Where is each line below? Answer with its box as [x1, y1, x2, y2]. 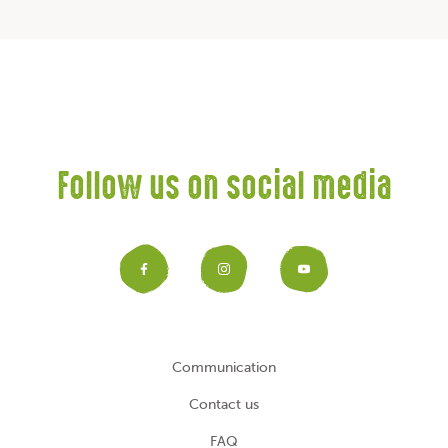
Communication [172, 360, 276, 376]
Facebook [119, 253, 336, 308]
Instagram [199, 253, 421, 308]
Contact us [189, 397, 259, 413]
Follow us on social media [56, 173, 392, 207]
